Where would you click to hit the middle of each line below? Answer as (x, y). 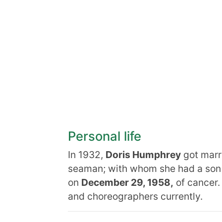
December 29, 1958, (127, 182)
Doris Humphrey (143, 155)
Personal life (105, 136)
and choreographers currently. (135, 196)
